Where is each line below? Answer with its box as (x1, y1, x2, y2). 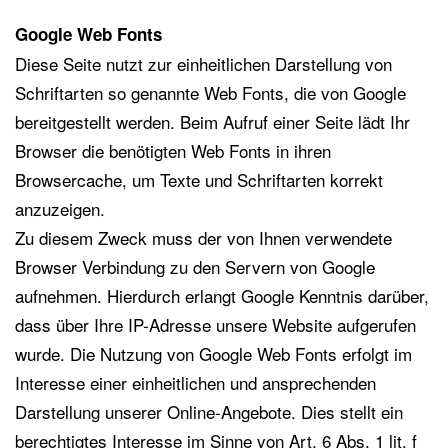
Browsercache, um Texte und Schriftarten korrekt (15, 167, 383, 192)
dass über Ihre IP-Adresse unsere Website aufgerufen (15, 312, 416, 337)
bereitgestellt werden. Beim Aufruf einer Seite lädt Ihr (15, 109, 410, 134)
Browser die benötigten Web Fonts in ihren (15, 138, 331, 163)
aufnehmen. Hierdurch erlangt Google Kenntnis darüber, (15, 283, 429, 308)
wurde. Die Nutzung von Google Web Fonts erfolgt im (15, 341, 412, 366)
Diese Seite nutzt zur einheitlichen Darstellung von (15, 51, 392, 76)
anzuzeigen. (15, 196, 105, 221)
